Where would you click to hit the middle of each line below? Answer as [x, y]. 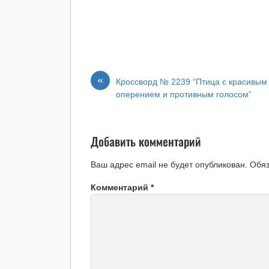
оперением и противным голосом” [184, 95]
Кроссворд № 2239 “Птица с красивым [192, 82]
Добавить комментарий [146, 141]
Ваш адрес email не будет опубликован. [169, 165]
